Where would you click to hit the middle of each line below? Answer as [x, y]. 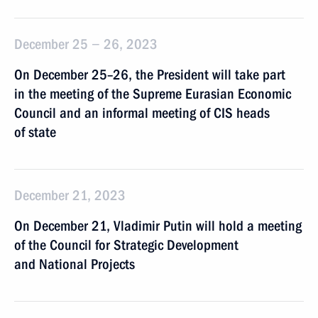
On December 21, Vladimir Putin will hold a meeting [158, 226]
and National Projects [75, 264]
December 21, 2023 [70, 195]
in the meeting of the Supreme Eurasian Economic [153, 94]
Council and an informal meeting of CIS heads [142, 113]
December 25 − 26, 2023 [86, 44]
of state [35, 132]
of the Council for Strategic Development [126, 245]
